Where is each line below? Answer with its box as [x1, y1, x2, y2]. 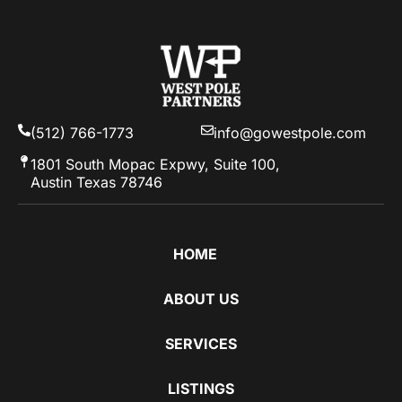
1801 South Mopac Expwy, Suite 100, [31, 154, 280, 173]
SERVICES [165, 335, 237, 354]
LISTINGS [168, 380, 234, 398]
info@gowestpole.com [214, 124, 366, 143]
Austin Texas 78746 [31, 172, 162, 191]
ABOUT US [163, 290, 239, 309]
